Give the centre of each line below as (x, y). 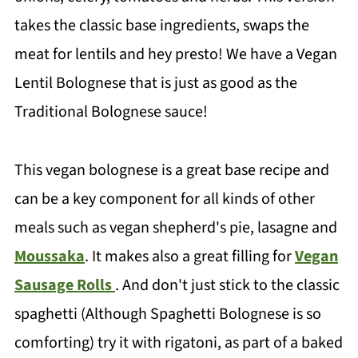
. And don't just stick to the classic (227, 285)
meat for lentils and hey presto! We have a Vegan (175, 54)
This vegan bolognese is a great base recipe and (171, 170)
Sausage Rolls (64, 285)
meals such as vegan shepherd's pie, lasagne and (175, 228)
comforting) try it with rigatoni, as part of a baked (178, 343)
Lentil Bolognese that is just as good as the (155, 83)
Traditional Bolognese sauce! (111, 112)
